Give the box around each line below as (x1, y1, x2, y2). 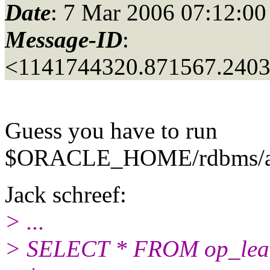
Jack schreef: (5, 181, 127, 207)
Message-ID (5, 26, 122, 52)
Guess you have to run (5, 117, 218, 143)
